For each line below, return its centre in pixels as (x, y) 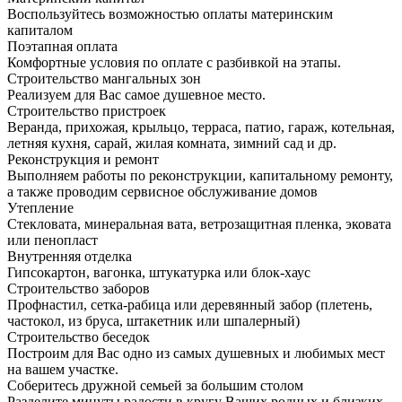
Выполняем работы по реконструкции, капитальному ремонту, (200, 175)
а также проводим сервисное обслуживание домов (162, 191)
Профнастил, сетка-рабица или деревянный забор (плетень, (190, 304)
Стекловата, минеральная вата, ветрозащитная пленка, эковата (199, 223)
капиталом (40, 30)
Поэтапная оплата (62, 46)
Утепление (40, 207)
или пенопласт (52, 240)
